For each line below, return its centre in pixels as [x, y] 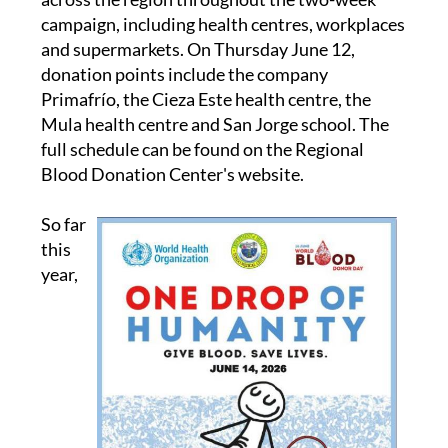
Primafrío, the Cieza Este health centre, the [205, 98]
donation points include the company [184, 73]
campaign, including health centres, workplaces [222, 23]
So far [63, 223]
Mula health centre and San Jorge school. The [214, 123]
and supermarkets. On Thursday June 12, [197, 48]
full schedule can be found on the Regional [202, 148]
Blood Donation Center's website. [172, 173]
